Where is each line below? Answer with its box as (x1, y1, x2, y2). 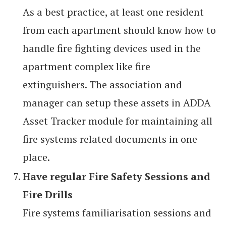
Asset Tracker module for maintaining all (23, 114, 212, 128)
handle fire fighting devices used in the (23, 41, 201, 55)
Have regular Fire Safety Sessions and (23, 169, 210, 184)
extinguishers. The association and (23, 78, 182, 92)
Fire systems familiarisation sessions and (23, 206, 211, 220)
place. (23, 150, 50, 164)
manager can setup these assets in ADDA (23, 96, 211, 110)
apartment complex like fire (23, 60, 150, 74)
